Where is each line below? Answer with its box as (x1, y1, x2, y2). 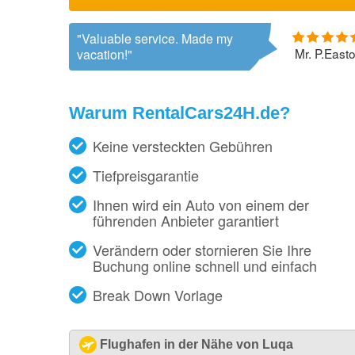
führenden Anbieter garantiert (93, 210, 279, 231)
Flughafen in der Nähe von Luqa (100, 338, 293, 351)
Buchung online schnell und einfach (93, 255, 317, 276)
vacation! (77, 45, 128, 64)
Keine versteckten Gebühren (93, 136, 273, 156)
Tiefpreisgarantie (93, 165, 199, 185)
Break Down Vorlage (93, 284, 223, 305)
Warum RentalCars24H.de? (69, 103, 290, 123)
